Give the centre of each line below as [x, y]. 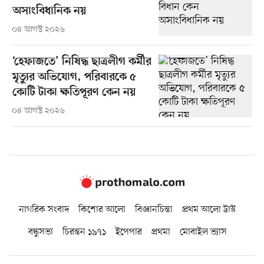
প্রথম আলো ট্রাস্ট [209, 210]
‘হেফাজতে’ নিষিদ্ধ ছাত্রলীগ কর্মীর [82, 62]
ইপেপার [128, 232]
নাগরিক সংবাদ [44, 210]
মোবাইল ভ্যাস [203, 232]
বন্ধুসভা [40, 232]
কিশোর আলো [102, 210]
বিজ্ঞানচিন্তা [154, 210]
